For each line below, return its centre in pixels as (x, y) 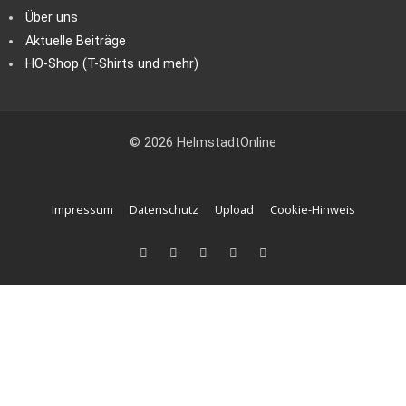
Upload (234, 209)
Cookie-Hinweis (312, 209)
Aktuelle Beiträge (76, 41)
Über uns (52, 18)
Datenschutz (164, 209)
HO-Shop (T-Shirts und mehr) (112, 64)
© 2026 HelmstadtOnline (203, 143)
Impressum (82, 209)
